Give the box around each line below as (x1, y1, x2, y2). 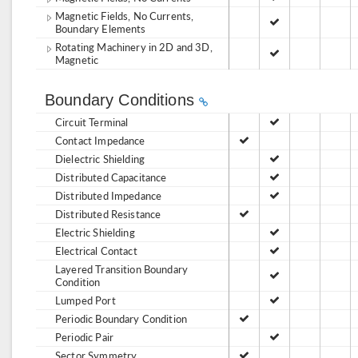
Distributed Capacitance (55, 169, 167, 185)
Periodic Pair (55, 329, 113, 344)
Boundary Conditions (45, 91, 199, 109)
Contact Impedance (55, 133, 145, 148)
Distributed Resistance (55, 206, 161, 221)
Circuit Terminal (55, 114, 129, 129)
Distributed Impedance (55, 188, 162, 203)
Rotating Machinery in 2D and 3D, (55, 39, 213, 54)
